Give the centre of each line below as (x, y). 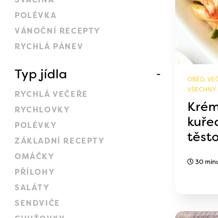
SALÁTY (32, 187)
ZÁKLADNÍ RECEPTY (60, 141)
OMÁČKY (35, 156)
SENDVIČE (37, 203)
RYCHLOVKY (43, 109)
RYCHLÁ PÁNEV (49, 46)
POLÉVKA (36, 15)
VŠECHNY (202, 90)
